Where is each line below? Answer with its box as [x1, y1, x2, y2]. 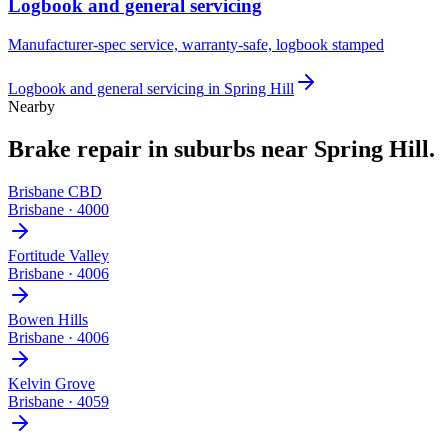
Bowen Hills [8, 310, 88, 328]
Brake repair [8, 135, 142, 162]
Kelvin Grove [8, 374, 95, 392]
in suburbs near [142, 135, 314, 162]
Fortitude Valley [8, 246, 109, 264]
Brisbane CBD [8, 182, 102, 200]
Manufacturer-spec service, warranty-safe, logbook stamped [8, 35, 384, 53]
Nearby [8, 97, 55, 115]
